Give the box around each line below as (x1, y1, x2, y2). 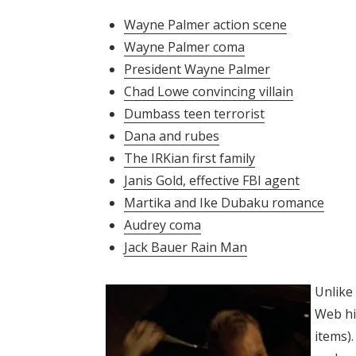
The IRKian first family (124, 149, 255, 168)
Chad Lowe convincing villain (124, 83, 293, 101)
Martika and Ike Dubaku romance (124, 194, 324, 212)
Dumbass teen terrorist (124, 105, 265, 123)
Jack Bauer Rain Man (124, 238, 247, 257)
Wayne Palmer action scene (124, 16, 287, 34)
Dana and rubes (124, 127, 219, 145)
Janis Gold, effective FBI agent (124, 172, 300, 190)
